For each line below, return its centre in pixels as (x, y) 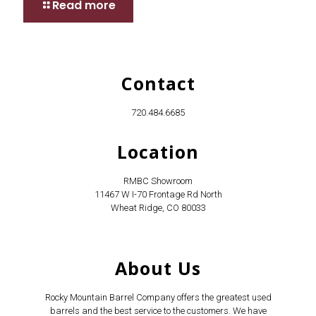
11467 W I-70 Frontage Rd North (158, 195)
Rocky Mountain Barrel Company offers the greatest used (158, 298)
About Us (158, 268)
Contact (158, 84)
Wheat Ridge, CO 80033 (158, 208)
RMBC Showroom (158, 181)
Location (158, 152)
